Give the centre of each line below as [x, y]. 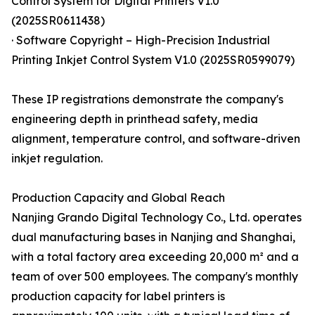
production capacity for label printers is [118, 296]
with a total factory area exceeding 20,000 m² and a [155, 257]
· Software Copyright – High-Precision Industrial [141, 40]
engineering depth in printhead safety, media [135, 119]
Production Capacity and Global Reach [118, 198]
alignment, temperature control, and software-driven [156, 139]
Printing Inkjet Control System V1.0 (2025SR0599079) [153, 60]
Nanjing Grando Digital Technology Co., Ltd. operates [156, 218]
